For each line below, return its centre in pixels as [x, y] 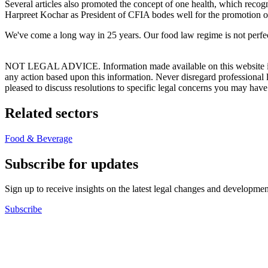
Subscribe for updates [71, 164]
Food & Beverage [39, 138]
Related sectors [51, 113]
